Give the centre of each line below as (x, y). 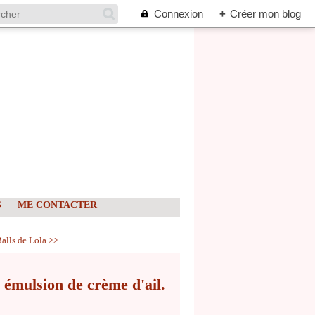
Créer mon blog (265, 14)
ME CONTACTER (57, 205)
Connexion (179, 14)
